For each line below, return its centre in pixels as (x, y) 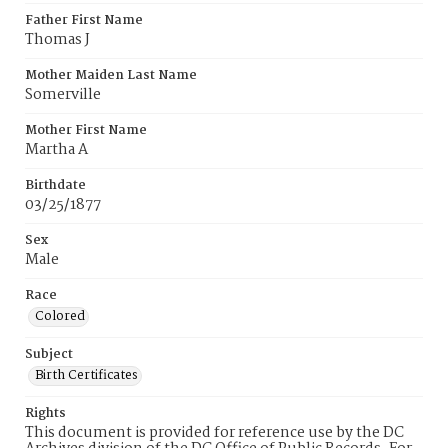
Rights (45, 413)
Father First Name (84, 20)
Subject (49, 354)
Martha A (56, 150)
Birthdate (55, 185)
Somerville (63, 95)
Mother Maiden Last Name (111, 75)
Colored (60, 316)
